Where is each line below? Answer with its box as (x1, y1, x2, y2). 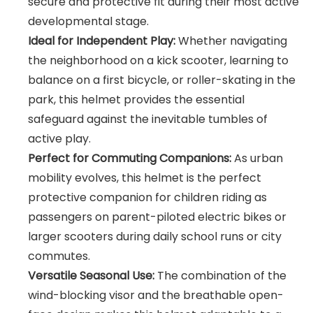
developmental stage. (28, 13, 149, 29)
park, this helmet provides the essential (28, 91, 245, 108)
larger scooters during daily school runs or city (28, 228, 282, 245)
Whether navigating (175, 32, 287, 49)
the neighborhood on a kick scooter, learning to (28, 52, 289, 68)
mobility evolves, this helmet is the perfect (28, 169, 261, 186)
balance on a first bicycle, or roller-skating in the (28, 71, 296, 88)
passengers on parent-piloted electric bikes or (28, 208, 286, 225)
